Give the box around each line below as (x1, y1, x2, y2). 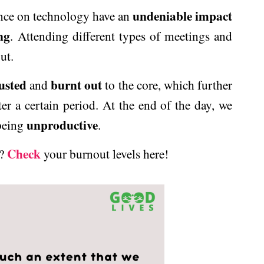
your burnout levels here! (41, 145, 169, 162)
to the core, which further (102, 76, 233, 93)
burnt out (51, 75, 103, 94)
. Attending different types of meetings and (10, 27, 233, 44)
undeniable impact (133, 6, 232, 25)
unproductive (27, 115, 98, 134)
